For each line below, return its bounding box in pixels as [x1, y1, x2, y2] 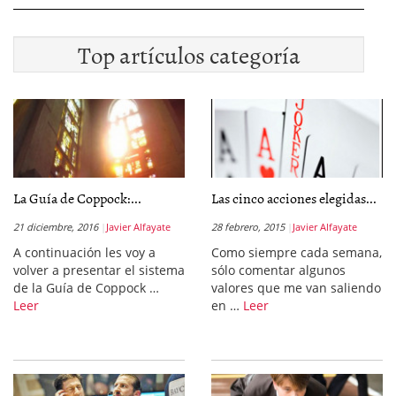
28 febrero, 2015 [211, 220, 285, 233]
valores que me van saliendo [211, 279, 381, 296]
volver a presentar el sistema [13, 262, 185, 278]
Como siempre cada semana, [211, 244, 382, 261]
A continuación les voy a [13, 244, 156, 261]
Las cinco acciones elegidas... [211, 187, 377, 209]
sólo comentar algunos [211, 262, 346, 278]
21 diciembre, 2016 [13, 220, 98, 233]
